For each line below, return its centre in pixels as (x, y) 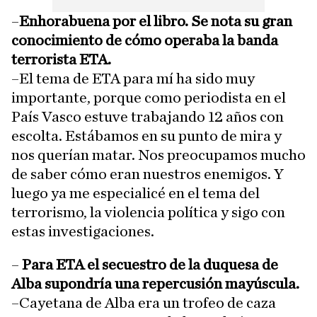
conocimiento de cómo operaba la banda (145, 40)
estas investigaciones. (83, 231)
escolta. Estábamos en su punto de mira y (146, 136)
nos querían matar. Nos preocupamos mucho (158, 155)
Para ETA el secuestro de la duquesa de (149, 265)
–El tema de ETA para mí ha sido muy (133, 79)
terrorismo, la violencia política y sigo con (148, 212)
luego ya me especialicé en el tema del (136, 193)
